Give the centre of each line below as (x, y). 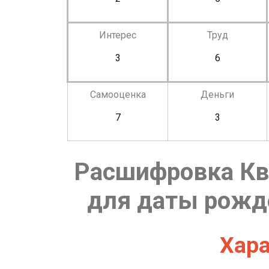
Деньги (217, 94)
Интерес (118, 35)
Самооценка (118, 94)
